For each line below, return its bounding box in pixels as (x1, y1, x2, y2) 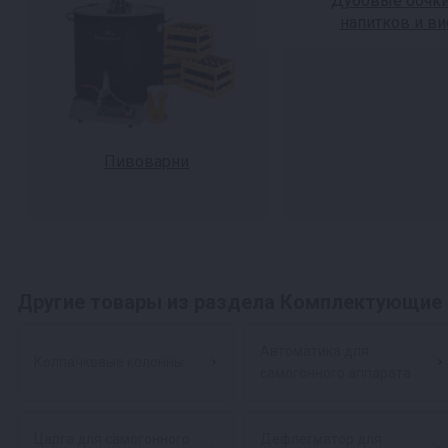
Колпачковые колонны (34, 354, 184, 370)
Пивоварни (104, 152, 189, 171)
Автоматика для (260, 343, 369, 359)
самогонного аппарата (260, 365, 411, 381)
